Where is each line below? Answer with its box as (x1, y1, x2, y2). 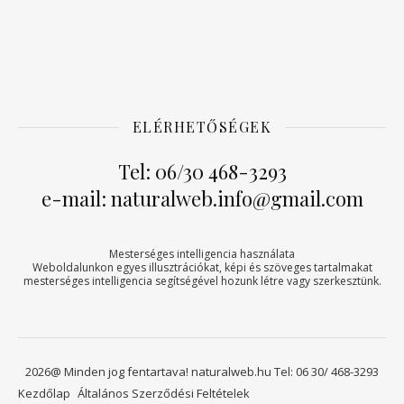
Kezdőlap (18, 385, 70, 401)
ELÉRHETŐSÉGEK (132, 117, 272, 136)
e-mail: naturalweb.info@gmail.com (41, 185, 363, 212)
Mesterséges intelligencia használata (109, 246, 295, 262)
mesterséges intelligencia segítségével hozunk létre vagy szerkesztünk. (23, 273, 381, 289)
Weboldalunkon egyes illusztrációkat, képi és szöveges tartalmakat (32, 260, 372, 275)
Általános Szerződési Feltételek (78, 385, 250, 401)
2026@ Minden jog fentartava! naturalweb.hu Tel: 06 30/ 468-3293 (25, 363, 379, 380)
